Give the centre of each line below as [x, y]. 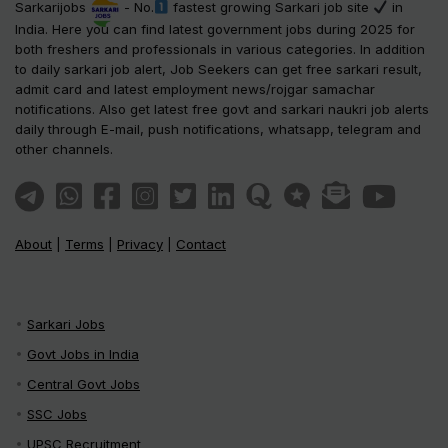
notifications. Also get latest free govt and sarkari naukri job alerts [222, 109]
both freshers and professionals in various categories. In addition [220, 49]
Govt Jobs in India [83, 353]
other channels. [64, 149]
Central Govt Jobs [83, 383]
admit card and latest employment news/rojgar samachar [195, 89]
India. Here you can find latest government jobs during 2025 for [215, 29]
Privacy [140, 243]
